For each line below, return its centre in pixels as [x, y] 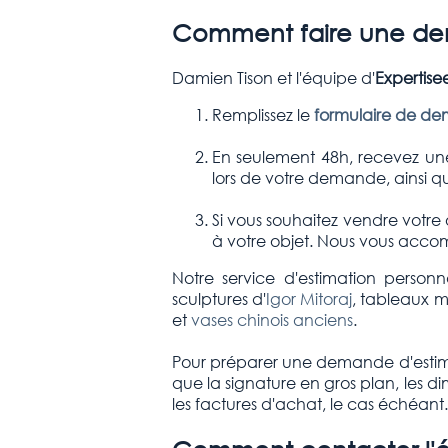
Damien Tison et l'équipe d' [273, 78]
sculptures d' [218, 299]
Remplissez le [262, 115]
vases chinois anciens [271, 320]
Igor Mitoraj [309, 299]
